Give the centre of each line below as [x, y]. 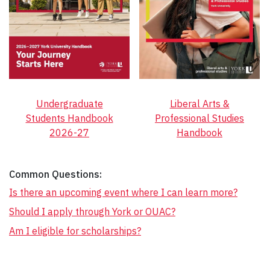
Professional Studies [199, 118]
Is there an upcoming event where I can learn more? [123, 192]
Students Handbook [69, 118]
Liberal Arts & [199, 103]
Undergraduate [69, 103]
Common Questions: [55, 174]
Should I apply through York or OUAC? [92, 211]
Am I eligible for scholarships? [75, 231]
